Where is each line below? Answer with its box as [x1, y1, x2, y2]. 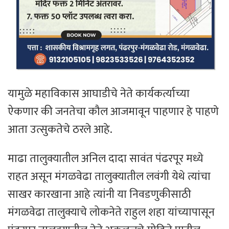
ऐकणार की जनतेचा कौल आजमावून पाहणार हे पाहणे [8, 102, 219, 121]
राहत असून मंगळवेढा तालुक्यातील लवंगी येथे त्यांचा [8, 167, 211, 186]
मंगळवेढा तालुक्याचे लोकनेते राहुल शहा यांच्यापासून [8, 202, 215, 222]
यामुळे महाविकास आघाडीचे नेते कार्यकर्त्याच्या [8, 84, 190, 103]
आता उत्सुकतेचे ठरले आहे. [8, 120, 112, 139]
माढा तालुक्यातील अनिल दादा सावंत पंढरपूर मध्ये [8, 149, 203, 168]
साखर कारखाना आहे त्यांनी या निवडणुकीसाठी [8, 185, 191, 204]
